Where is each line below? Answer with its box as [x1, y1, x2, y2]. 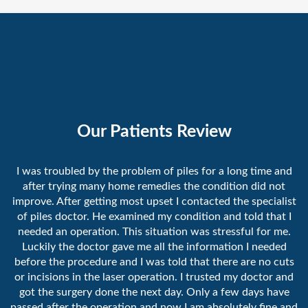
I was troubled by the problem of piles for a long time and [16, 166, 292, 177]
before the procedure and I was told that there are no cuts [14, 256, 294, 268]
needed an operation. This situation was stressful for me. [17, 226, 291, 238]
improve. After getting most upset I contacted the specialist [12, 196, 296, 208]
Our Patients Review [76, 122, 232, 140]
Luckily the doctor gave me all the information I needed [21, 241, 287, 253]
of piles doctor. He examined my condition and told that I [16, 211, 291, 223]
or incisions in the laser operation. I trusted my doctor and [14, 272, 294, 283]
